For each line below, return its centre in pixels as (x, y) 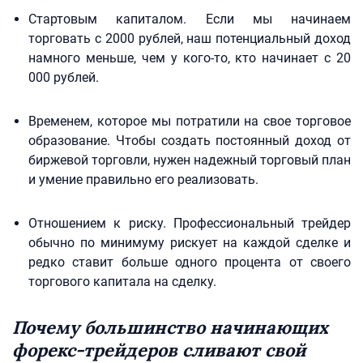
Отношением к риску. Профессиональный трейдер (190, 223)
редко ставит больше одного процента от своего (190, 262)
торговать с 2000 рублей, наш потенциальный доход (190, 38)
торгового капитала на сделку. (122, 282)
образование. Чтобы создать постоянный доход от (190, 141)
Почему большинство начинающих (170, 327)
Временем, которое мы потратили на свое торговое (190, 121)
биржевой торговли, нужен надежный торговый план (190, 160)
